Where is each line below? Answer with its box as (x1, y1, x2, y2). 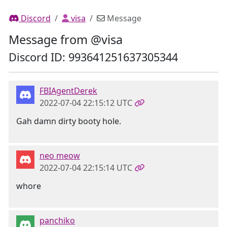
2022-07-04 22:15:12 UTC (40, 97, 132, 108)
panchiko (40, 215, 75, 226)
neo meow (40, 150, 80, 161)
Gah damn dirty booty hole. (16, 116, 121, 127)
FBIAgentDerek (40, 85, 97, 96)
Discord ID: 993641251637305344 (9, 50, 178, 64)
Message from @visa (9, 31, 123, 48)
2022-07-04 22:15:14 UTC (40, 162, 132, 173)
